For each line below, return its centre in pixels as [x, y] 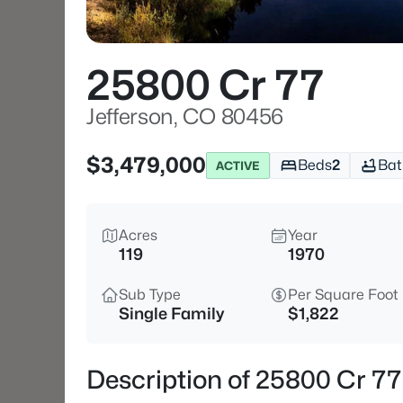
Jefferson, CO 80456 [185, 116]
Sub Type [150, 295]
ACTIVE [238, 165]
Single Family [171, 313]
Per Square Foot [343, 295]
